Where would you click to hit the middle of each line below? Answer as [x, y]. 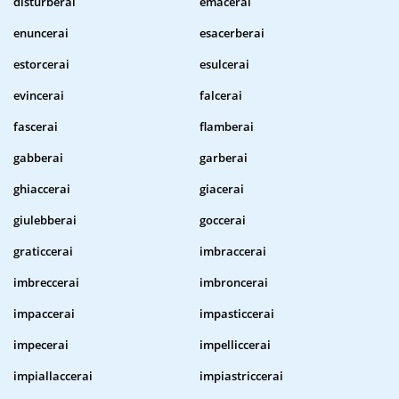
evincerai [39, 96]
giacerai [222, 189]
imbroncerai [234, 283]
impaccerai [44, 314]
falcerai [221, 96]
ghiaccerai [42, 189]
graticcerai [43, 252]
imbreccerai [46, 283]
